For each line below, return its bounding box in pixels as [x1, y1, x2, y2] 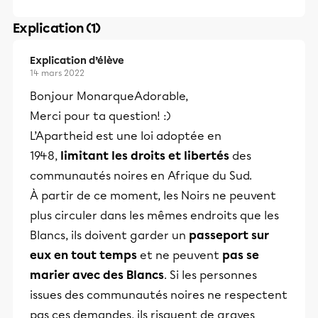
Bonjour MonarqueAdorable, [30, 89, 188, 103]
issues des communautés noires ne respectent [30, 288, 287, 302]
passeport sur [189, 229, 269, 242]
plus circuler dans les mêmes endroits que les [30, 209, 279, 222]
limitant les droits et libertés [57, 149, 229, 163]
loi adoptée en [141, 129, 221, 143]
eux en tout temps [30, 248, 140, 262]
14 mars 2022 [30, 68, 84, 78]
